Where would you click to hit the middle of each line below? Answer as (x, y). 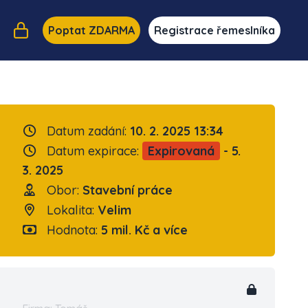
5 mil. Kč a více (144, 230)
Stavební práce (127, 190)
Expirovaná (181, 151)
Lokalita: (70, 210)
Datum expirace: (92, 151)
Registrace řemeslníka (214, 30)
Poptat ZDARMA (91, 30)
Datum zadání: (86, 131)
